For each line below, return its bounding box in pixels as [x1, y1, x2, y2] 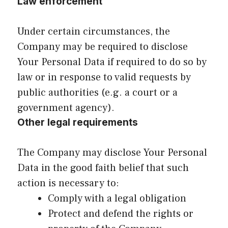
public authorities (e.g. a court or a [17, 85, 178, 99]
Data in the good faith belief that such [17, 161, 189, 175]
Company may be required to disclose [17, 40, 188, 53]
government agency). [17, 101, 115, 115]
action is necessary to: [17, 176, 119, 190]
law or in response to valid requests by [17, 70, 191, 84]
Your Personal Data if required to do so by [17, 55, 207, 69]
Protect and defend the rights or [48, 207, 193, 220]
